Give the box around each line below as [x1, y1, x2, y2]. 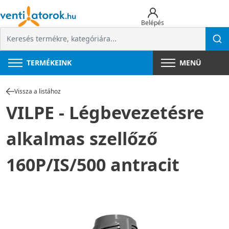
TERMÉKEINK [27, 58, 72, 68]
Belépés [141, 18, 165, 27]
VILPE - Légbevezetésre [6, 101, 204, 125]
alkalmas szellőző [6, 127, 157, 151]
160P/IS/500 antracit [6, 153, 179, 177]
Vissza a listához [14, 87, 61, 96]
